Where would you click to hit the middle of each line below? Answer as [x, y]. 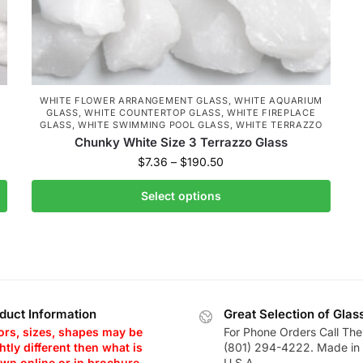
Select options [181, 196]
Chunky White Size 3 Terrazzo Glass [181, 142]
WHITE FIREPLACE [271, 113]
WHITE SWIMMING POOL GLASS [154, 125]
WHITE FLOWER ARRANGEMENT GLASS [134, 100]
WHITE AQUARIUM [279, 100]
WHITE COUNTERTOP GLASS [153, 113]
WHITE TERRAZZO [279, 125]
